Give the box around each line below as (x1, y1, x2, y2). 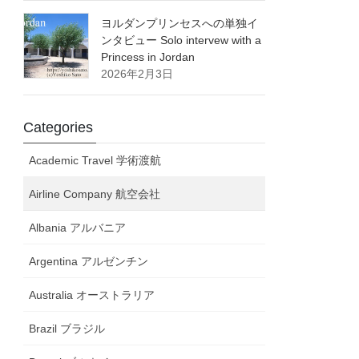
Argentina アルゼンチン (29, 255, 149, 268)
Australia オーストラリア (29, 288, 155, 302)
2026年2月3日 (101, 67, 174, 81)
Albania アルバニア (29, 221, 127, 235)
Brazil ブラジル (29, 322, 106, 336)
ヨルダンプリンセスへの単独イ (101, 17, 259, 30)
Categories (23, 119, 94, 136)
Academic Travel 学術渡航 (29, 154, 162, 167)
